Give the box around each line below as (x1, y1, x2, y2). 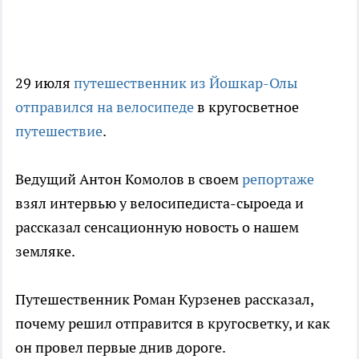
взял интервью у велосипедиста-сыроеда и (15, 194, 304, 213)
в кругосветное (194, 98, 299, 117)
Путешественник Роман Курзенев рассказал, (15, 290, 313, 309)
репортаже (242, 170, 314, 189)
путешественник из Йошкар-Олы (74, 74, 297, 93)
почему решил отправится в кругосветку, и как (15, 314, 330, 333)
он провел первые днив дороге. (15, 338, 226, 357)
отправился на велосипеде (15, 98, 194, 117)
